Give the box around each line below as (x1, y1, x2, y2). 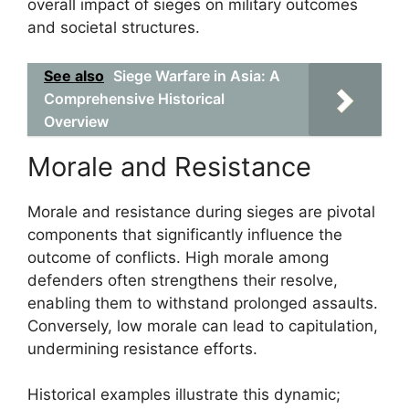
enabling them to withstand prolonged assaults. (27, 293, 378, 312)
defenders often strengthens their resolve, (27, 270, 338, 289)
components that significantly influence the (27, 225, 342, 244)
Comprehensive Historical (44, 89, 225, 108)
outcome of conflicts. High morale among (27, 247, 329, 267)
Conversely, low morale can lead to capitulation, (27, 316, 378, 335)
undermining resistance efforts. (27, 339, 257, 358)
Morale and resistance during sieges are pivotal (27, 202, 375, 221)
